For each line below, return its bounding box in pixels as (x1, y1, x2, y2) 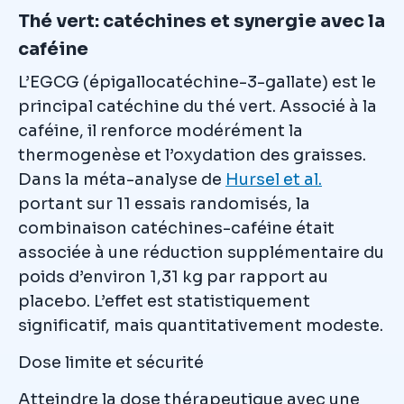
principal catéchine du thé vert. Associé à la (18, 96, 377, 116)
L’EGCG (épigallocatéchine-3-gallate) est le (18, 71, 376, 92)
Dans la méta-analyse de (18, 169, 225, 189)
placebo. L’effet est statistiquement (18, 290, 310, 311)
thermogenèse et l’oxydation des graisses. (18, 144, 366, 165)
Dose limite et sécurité (18, 352, 204, 372)
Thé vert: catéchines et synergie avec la (18, 9, 385, 32)
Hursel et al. (225, 169, 322, 189)
